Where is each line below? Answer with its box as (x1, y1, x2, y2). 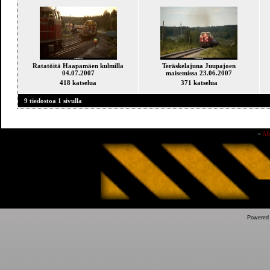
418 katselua (60, 79, 96, 86)
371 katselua (180, 79, 218, 86)
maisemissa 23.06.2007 (166, 69, 232, 77)
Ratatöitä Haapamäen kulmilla (33, 62, 124, 69)
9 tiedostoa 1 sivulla (24, 97, 82, 104)
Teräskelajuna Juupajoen (162, 62, 236, 69)
